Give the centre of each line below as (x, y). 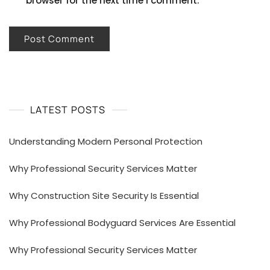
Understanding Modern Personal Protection (106, 141)
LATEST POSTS (68, 109)
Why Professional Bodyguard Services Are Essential (122, 222)
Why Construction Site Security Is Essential (104, 195)
